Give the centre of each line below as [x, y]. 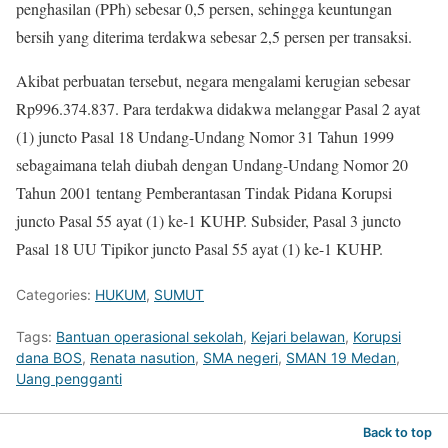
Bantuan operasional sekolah [149, 336]
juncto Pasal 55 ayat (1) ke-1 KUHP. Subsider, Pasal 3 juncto [208, 220]
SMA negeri [240, 357]
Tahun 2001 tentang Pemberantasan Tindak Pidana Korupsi [204, 192]
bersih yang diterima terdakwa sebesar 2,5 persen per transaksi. [214, 36]
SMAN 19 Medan [341, 357]
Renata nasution [142, 357]
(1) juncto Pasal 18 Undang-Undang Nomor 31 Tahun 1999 [205, 136]
